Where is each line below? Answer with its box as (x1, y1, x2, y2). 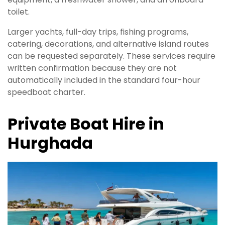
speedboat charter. (8, 86, 85, 98)
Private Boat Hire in (8, 113, 164, 136)
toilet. (8, 6, 30, 18)
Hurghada (8, 132, 93, 155)
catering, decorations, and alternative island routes (8, 38, 209, 50)
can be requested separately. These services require (8, 50, 215, 62)
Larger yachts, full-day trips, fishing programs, (8, 26, 188, 38)
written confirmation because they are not (8, 62, 177, 74)
